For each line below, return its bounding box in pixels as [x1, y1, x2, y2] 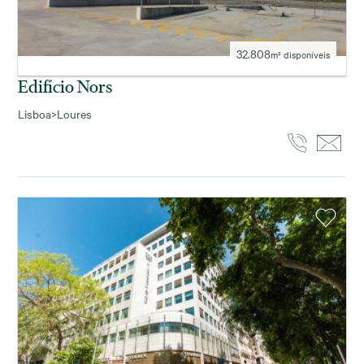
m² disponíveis [271, 48, 330, 62]
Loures [57, 106, 92, 123]
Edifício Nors [18, 76, 112, 97]
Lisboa [18, 106, 51, 123]
